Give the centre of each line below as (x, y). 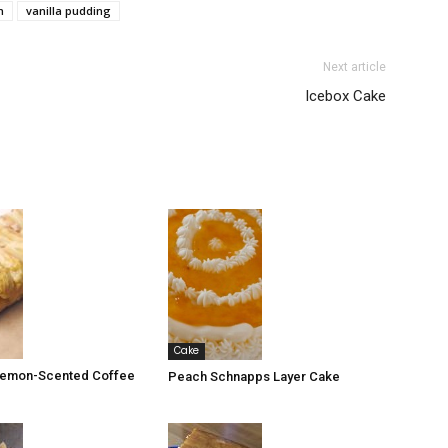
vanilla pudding (68, 10)
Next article (354, 67)
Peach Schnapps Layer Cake (254, 377)
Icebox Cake (345, 96)
